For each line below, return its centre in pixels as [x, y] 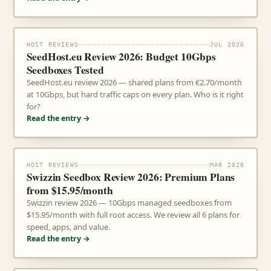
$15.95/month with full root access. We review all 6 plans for [133, 215]
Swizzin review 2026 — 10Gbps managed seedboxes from [129, 203]
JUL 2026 [227, 44]
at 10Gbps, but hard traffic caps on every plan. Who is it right [135, 94]
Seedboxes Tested [65, 70]
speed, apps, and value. [68, 227]
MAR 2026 [227, 165]
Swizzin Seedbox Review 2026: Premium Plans [131, 177]
